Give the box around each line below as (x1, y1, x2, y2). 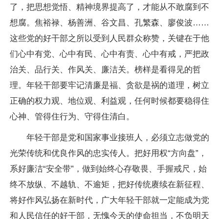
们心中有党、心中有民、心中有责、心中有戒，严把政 (10, 49, 209, 59)
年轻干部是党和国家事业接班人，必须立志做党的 (10, 132, 209, 142)
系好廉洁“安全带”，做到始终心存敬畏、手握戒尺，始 (10, 164, 207, 174)
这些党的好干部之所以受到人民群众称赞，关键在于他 (10, 33, 209, 43)
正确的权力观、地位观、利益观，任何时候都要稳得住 (10, 96, 209, 106)
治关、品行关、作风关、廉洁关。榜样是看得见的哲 (10, 65, 201, 74)
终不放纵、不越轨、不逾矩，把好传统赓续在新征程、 (10, 179, 209, 189)
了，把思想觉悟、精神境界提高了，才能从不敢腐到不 (10, 2, 209, 12)
